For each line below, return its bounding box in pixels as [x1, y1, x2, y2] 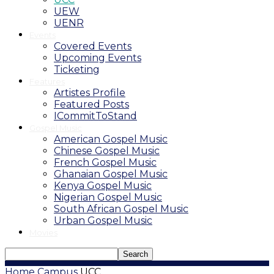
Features [29, 76, 65, 86]
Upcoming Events [54, 52, 141, 64]
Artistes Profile [54, 87, 125, 98]
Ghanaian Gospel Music [54, 168, 168, 180]
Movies [29, 228, 57, 237]
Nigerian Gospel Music [54, 191, 162, 203]
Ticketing [54, 64, 100, 75]
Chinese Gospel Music [54, 145, 160, 157]
